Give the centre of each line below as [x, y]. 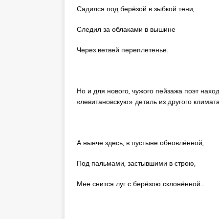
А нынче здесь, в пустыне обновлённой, [140, 142]
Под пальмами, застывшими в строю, [136, 163]
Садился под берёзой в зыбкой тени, [136, 9]
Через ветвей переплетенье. [122, 50]
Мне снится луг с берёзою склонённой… [141, 184]
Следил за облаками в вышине [126, 29]
